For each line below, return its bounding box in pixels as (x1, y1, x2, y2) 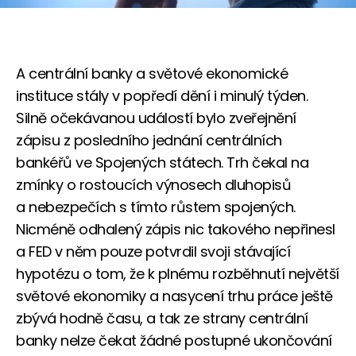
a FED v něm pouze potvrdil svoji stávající (16, 241, 290, 261)
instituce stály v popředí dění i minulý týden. (16, 85, 308, 106)
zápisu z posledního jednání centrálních (16, 130, 282, 150)
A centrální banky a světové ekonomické (16, 63, 288, 83)
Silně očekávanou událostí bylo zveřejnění (16, 107, 296, 128)
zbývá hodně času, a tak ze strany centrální (16, 308, 308, 328)
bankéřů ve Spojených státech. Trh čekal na (16, 152, 308, 172)
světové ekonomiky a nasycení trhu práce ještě (16, 285, 333, 306)
